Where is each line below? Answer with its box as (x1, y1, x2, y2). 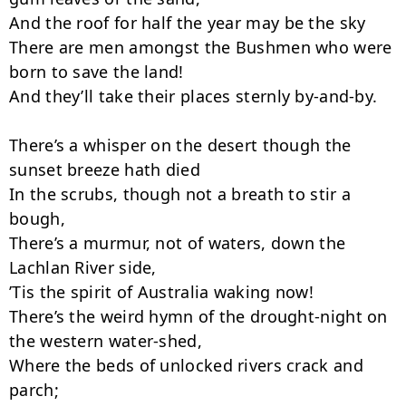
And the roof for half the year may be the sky (9, 12, 366, 34)
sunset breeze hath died (9, 159, 200, 180)
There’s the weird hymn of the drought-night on (9, 305, 388, 327)
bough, (9, 208, 65, 229)
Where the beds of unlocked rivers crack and (9, 354, 363, 376)
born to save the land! (9, 61, 184, 82)
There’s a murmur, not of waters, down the (9, 232, 346, 254)
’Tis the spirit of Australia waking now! (9, 281, 314, 303)
